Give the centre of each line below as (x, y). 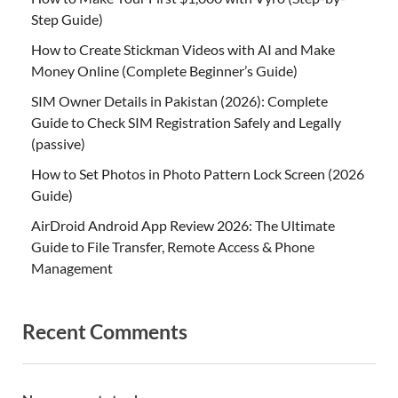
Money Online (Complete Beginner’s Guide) (164, 71)
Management (72, 268)
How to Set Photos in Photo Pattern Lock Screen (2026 (198, 174)
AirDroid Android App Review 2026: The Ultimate (183, 226)
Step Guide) (67, 20)
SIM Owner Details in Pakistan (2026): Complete (179, 101)
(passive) (58, 144)
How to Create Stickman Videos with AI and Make (183, 50)
